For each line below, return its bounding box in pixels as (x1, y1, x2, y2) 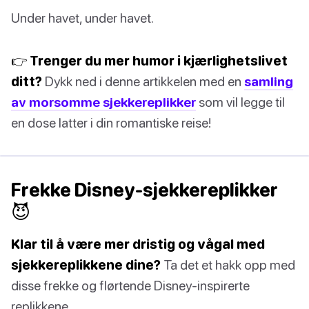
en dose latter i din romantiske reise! (11, 114, 211, 131)
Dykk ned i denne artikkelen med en (42, 73, 244, 90)
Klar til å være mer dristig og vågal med (11, 236, 265, 252)
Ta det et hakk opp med (161, 257, 295, 273)
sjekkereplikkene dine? (11, 257, 161, 273)
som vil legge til (196, 94, 285, 110)
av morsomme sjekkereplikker (11, 94, 196, 110)
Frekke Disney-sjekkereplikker (11, 179, 278, 201)
